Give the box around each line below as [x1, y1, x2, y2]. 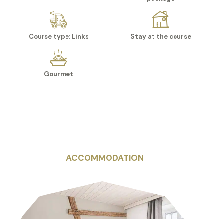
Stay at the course [130, 32, 191, 41]
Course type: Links [28, 32, 88, 41]
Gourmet [44, 70, 73, 79]
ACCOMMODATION [66, 153, 144, 164]
